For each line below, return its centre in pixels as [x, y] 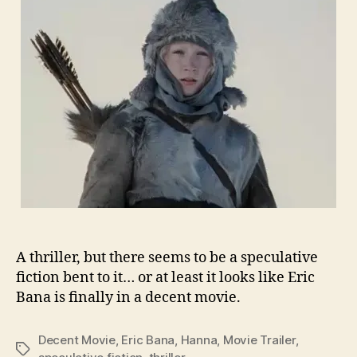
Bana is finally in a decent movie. [128, 297]
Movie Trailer [259, 339]
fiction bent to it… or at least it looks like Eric [165, 277]
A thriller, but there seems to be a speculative [167, 257]
